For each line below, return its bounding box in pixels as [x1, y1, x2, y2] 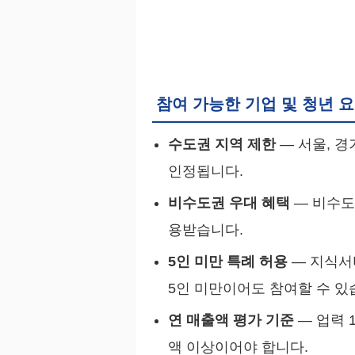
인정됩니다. [168, 163, 243, 180]
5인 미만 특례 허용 [168, 254, 288, 270]
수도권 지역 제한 [168, 136, 276, 153]
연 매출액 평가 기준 [168, 312, 294, 329]
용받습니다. [168, 222, 243, 239]
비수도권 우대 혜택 [168, 195, 290, 212]
